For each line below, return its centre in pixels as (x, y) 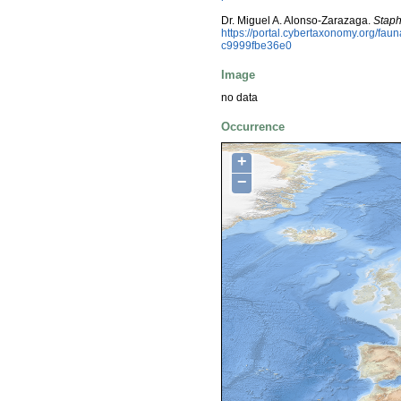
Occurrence (253, 126)
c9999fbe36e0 (256, 46)
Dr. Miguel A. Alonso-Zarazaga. (297, 21)
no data (239, 97)
